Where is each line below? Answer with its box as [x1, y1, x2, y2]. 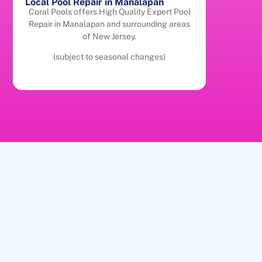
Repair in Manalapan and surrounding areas [29, 19, 191, 29]
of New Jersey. [82, 31, 137, 41]
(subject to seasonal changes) [53, 52, 166, 62]
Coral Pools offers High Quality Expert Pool [28, 6, 191, 16]
